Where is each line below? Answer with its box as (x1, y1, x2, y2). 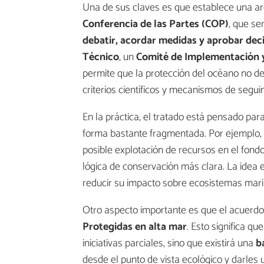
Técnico (82, 48, 119, 66)
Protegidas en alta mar (82, 217, 187, 236)
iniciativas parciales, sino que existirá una (82, 234, 253, 252)
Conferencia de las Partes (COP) (82, 15, 229, 33)
